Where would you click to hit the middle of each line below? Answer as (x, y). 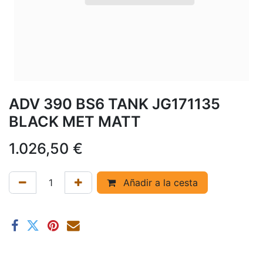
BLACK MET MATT (75, 121)
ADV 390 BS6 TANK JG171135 (114, 104)
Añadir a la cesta (159, 182)
